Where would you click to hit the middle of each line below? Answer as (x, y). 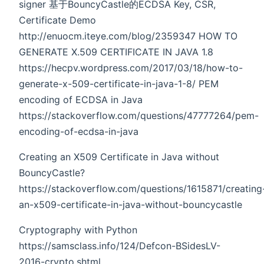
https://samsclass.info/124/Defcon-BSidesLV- (120, 245)
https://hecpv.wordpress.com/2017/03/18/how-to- (131, 67)
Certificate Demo (57, 20)
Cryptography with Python (78, 230)
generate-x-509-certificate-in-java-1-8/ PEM (119, 83)
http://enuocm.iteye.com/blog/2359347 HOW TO (128, 36)
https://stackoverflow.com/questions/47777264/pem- (139, 115)
